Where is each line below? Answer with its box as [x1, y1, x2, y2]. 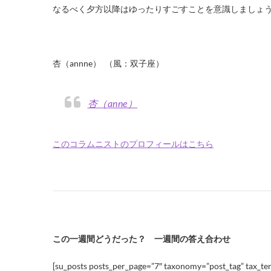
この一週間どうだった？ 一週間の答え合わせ [53, 233, 230, 244]
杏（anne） [107, 97, 137, 109]
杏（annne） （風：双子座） [53, 58, 164, 68]
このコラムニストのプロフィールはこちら [61, 139, 214, 149]
